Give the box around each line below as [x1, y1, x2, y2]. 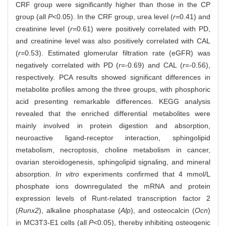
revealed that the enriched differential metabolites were [16, 109, 210, 118]
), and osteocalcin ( [131, 206, 195, 215]
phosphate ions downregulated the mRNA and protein [16, 182, 210, 191]
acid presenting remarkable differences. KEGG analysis [16, 97, 210, 106]
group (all [16, 13, 48, 21]
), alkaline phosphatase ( [39, 206, 121, 215]
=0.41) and [175, 13, 211, 21]
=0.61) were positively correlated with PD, [73, 25, 211, 33]
